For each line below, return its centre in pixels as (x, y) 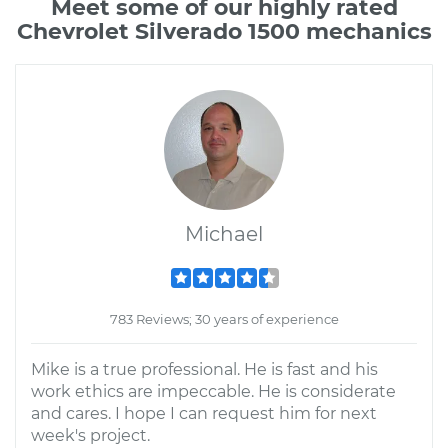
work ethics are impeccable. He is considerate (213, 391)
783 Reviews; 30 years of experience (224, 319)
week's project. (90, 435)
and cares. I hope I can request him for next (204, 413)
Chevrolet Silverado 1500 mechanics (224, 31)
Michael (224, 234)
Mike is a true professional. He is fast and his (204, 369)
